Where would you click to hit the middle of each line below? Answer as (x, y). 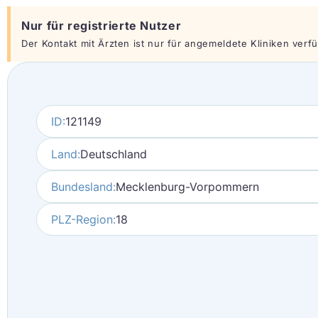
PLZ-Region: (83, 219)
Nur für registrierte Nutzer (102, 26)
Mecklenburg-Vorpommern (187, 187)
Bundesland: (83, 187)
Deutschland (114, 154)
